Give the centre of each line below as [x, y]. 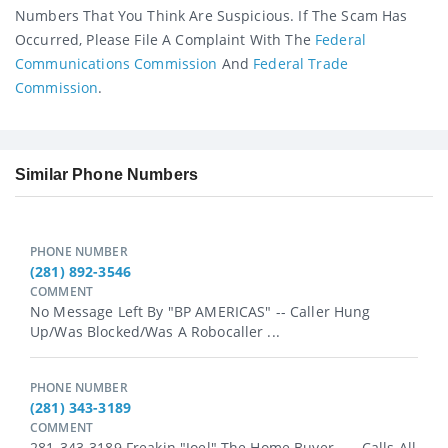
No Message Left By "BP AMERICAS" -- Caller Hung [200, 312]
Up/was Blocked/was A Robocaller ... [155, 332]
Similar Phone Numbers [106, 175]
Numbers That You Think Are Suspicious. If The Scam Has [211, 15]
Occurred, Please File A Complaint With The [165, 39]
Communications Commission [116, 63]
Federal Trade [301, 63]
